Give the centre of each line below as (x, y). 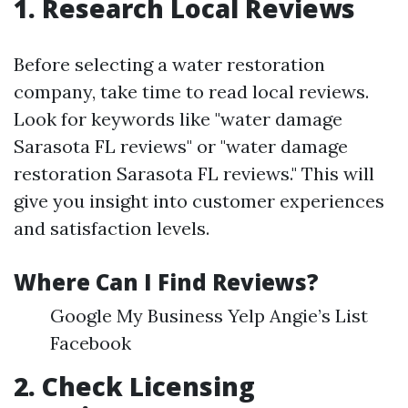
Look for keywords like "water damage (178, 119)
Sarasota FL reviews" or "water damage (181, 146)
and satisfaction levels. (112, 228)
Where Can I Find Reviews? (166, 282)
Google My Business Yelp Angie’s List (209, 316)
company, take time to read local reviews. (191, 92)
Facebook (91, 343)
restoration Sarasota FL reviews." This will (194, 173)
